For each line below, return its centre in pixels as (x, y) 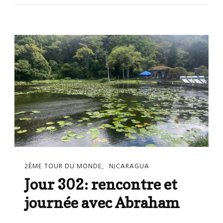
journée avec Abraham (102, 203)
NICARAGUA (129, 166)
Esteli (82, 10)
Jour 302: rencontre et (101, 184)
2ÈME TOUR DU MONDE (63, 166)
